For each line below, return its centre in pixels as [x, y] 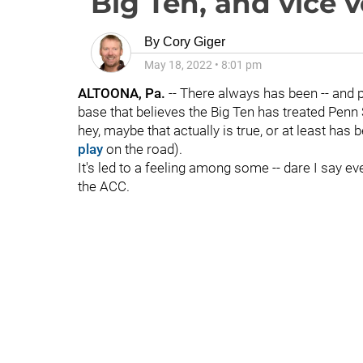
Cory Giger [194, 42]
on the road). [143, 149]
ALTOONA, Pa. [123, 93]
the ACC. [104, 186]
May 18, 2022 [178, 65]
